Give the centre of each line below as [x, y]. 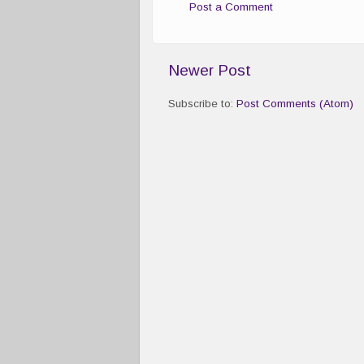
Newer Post [210, 71]
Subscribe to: [202, 104]
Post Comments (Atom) [295, 104]
